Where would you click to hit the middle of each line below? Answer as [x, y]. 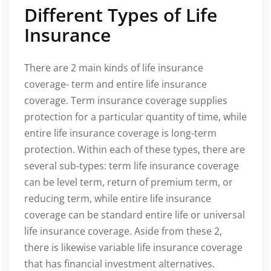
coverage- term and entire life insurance [116, 84]
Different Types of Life [121, 15]
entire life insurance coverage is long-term [120, 133]
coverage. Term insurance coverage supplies [126, 100]
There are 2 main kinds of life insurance [114, 67]
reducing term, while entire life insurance [118, 198]
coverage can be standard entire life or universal [135, 214]
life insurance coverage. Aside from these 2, [123, 231]
